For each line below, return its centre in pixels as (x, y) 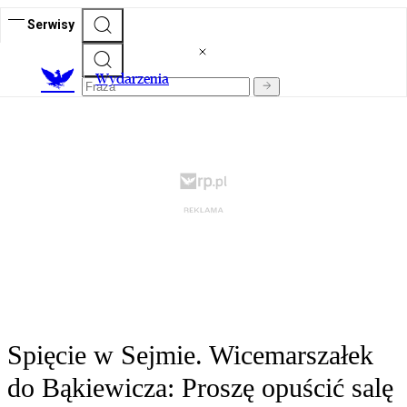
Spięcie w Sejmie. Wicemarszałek (190, 355)
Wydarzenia (132, 79)
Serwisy (51, 24)
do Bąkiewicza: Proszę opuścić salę (200, 388)
